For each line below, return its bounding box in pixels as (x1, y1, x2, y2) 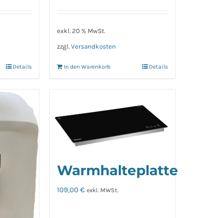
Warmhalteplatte (56, 162, 178, 179)
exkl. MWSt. (86, 187, 118, 194)
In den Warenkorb (63, 63, 110, 71)
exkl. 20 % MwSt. (56, 27, 105, 35)
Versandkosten (71, 42, 116, 50)
